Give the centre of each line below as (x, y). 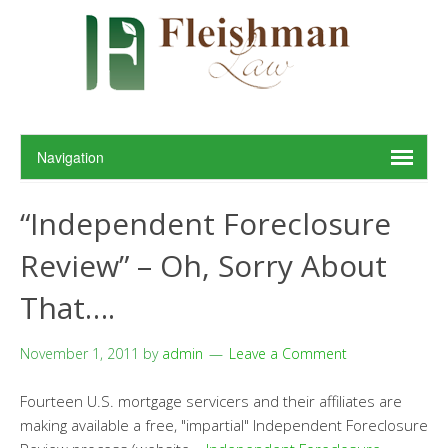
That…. (67, 307)
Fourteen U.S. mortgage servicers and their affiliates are (211, 401)
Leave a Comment (288, 353)
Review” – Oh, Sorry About (203, 265)
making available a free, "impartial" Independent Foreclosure (224, 425)
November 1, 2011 (79, 353)
